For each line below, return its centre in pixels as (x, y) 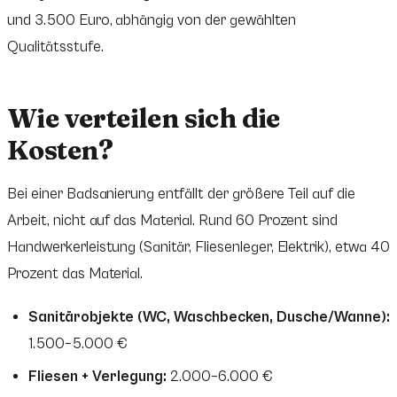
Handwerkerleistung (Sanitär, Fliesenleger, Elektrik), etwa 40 (198, 247)
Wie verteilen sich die (144, 118)
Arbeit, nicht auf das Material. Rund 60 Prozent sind (173, 220)
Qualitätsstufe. (55, 47)
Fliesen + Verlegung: (97, 377)
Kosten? (60, 150)
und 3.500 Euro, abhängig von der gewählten (152, 20)
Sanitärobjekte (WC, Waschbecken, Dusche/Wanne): (209, 318)
